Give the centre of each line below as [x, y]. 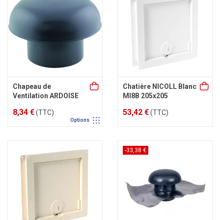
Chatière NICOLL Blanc [160, 86]
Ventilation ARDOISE [46, 96]
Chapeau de [32, 86]
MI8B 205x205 [145, 96]
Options [80, 120]
